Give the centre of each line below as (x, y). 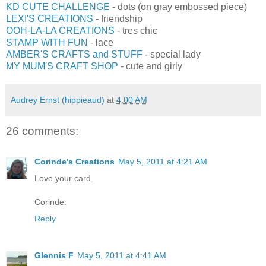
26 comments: (42, 131)
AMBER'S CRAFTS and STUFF (74, 54)
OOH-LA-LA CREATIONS (60, 30)
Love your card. (64, 178)
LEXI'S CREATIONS (50, 18)
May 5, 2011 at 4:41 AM (122, 256)
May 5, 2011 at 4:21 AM (163, 162)
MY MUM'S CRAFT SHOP (62, 66)
